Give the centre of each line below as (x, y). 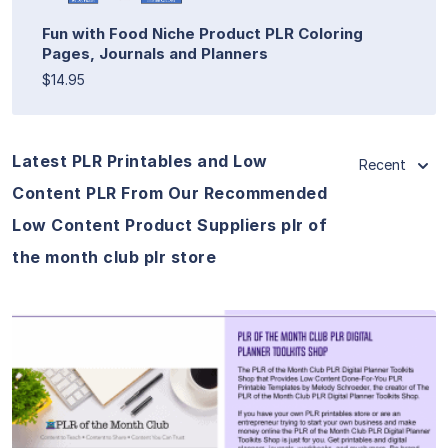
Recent (382, 164)
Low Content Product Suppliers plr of (169, 224)
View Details (224, 397)
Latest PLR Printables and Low (140, 160)
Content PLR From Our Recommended (169, 192)
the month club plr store (114, 256)
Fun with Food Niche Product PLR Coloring (202, 33)
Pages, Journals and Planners (155, 53)
